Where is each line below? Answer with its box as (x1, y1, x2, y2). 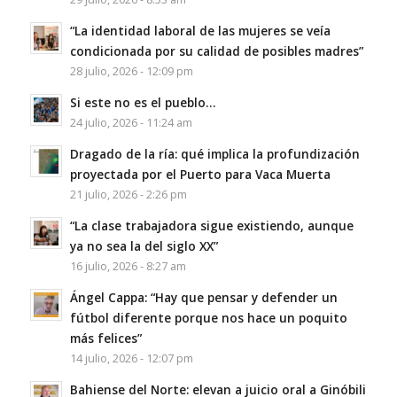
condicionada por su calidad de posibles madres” (69, 42, 363, 59)
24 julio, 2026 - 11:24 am (69, 114, 192, 130)
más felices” (69, 329, 142, 346)
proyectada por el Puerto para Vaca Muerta (69, 165, 331, 183)
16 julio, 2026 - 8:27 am (69, 258, 186, 274)
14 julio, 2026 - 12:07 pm (69, 350, 193, 366)
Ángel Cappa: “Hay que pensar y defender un (69, 288, 338, 306)
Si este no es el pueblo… (69, 93, 215, 111)
